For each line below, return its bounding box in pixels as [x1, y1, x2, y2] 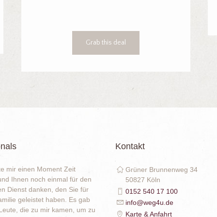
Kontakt [115, 141, 145, 151]
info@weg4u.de [125, 199, 173, 207]
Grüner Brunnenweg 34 [125, 165, 198, 173]
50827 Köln [125, 175, 160, 184]
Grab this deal [85, 38, 126, 46]
